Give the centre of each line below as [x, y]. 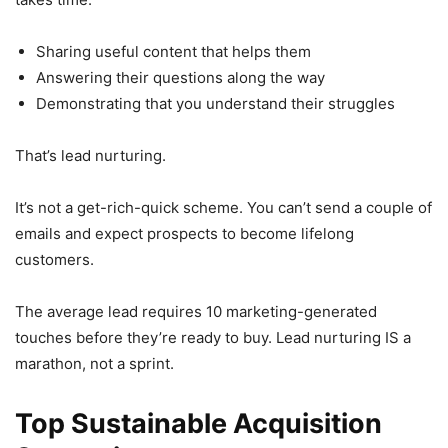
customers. [54, 259]
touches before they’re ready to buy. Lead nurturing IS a [213, 337]
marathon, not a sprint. [94, 363]
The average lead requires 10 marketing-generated [196, 311]
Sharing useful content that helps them [173, 51]
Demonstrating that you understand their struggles [215, 103]
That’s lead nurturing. [90, 155]
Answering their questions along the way [180, 77]
